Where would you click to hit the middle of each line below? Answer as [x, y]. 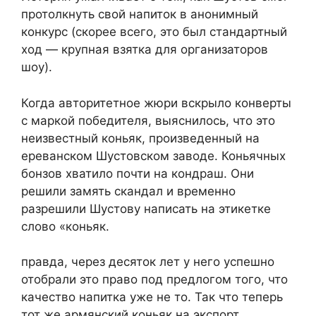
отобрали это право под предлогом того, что [154, 280]
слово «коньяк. [65, 226]
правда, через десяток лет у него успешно [148, 262]
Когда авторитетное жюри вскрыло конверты [156, 103]
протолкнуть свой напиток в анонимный [140, 14]
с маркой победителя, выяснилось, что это [148, 120]
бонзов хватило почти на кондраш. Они [138, 173]
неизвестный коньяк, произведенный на [140, 138]
